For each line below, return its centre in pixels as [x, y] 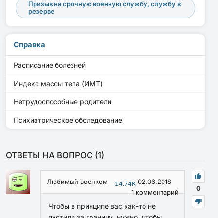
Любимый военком [77, 181]
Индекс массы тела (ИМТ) [58, 83]
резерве [42, 11]
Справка [29, 45]
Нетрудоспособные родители [63, 102]
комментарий [156, 192]
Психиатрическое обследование [68, 120]
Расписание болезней [50, 65]
